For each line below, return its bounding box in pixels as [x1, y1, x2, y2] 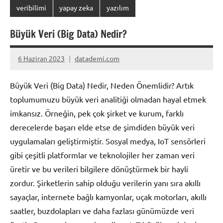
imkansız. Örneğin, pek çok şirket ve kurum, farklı [10, 108, 184, 118]
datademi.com [75, 54, 119, 63]
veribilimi [16, 3, 46, 12]
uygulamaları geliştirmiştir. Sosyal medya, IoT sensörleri [10, 135, 206, 146]
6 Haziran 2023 [18, 54, 65, 63]
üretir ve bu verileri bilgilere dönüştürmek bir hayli [10, 163, 188, 174]
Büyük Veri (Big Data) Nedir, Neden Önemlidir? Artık [10, 80, 194, 90]
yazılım [106, 3, 129, 12]
